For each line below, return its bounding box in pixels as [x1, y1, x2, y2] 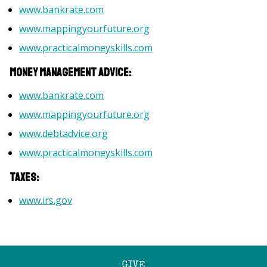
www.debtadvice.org [19, 127, 108, 140]
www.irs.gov [19, 194, 72, 207]
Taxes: [10, 170, 39, 185]
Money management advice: [10, 65, 131, 80]
